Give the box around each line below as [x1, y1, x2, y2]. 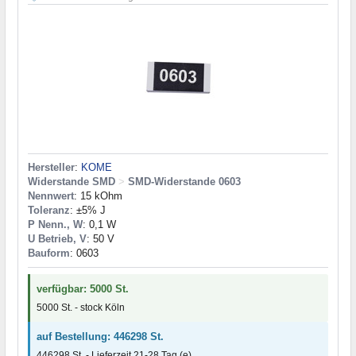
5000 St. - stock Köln [37, 301, 125, 313]
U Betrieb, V [28, 232, 87, 245]
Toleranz [28, 203, 70, 216]
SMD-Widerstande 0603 [128, 175, 241, 188]
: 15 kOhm [74, 189, 122, 202]
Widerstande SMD [28, 175, 115, 188]
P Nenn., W [28, 218, 83, 230]
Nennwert [28, 189, 74, 202]
